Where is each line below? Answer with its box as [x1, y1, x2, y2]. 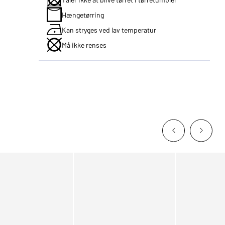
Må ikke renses [62, 40, 107, 49]
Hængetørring [62, 10, 104, 19]
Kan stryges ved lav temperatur [62, 25, 157, 34]
